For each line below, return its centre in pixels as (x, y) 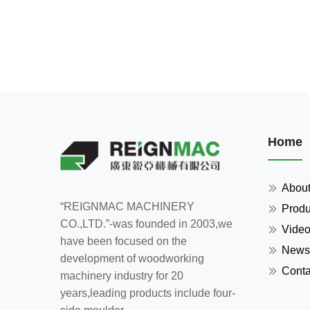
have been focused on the (124, 241)
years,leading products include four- (148, 293)
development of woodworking (132, 258)
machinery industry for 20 (122, 275)
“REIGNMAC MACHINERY (127, 206)
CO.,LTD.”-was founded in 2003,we (146, 224)
